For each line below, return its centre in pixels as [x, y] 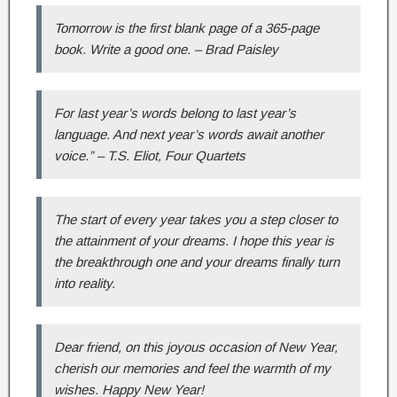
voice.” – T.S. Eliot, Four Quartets [150, 155]
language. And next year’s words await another [189, 134]
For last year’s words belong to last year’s [175, 113]
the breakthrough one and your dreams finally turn [197, 261]
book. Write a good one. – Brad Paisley [166, 49]
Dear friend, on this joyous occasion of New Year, [196, 346]
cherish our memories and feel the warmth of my [192, 368]
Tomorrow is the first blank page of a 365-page [187, 27]
